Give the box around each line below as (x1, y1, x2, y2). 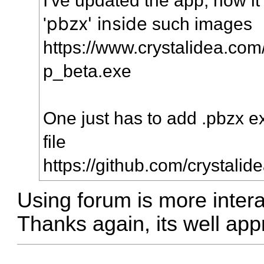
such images (147, 13, 258, 34)
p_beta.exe (43, 60, 132, 81)
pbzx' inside (47, 12, 148, 34)
